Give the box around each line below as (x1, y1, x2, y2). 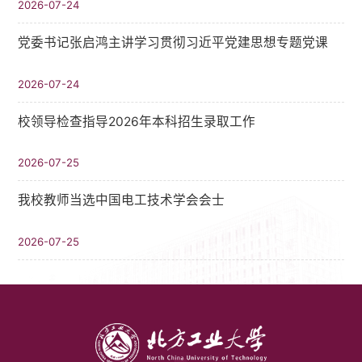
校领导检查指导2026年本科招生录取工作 (18, 113, 256, 129)
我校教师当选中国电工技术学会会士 (18, 192, 225, 208)
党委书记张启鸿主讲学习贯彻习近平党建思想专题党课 (18, 35, 329, 51)
